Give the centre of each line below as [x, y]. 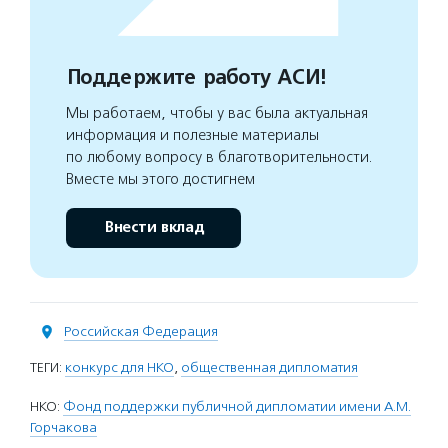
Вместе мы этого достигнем [160, 179]
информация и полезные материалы [192, 135]
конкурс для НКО [119, 367]
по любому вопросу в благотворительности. [219, 157]
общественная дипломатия [269, 367]
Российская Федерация [141, 331]
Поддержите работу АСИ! [195, 77]
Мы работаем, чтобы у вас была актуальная [217, 113]
